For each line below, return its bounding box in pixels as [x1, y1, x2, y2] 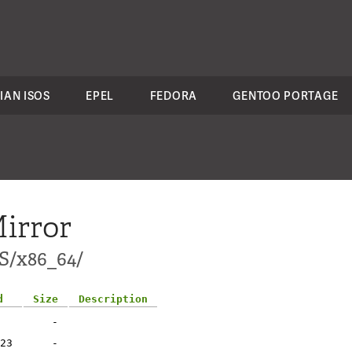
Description [79, 293, 148, 305]
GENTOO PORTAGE [233, 88, 339, 103]
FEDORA [149, 88, 197, 103]
